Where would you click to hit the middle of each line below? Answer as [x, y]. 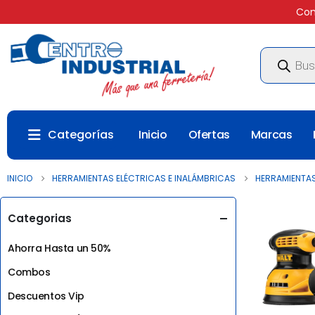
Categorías [81, 134]
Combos [29, 272]
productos [284, 71]
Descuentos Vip [46, 296]
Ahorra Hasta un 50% [60, 248]
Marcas [271, 135]
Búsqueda [283, 51]
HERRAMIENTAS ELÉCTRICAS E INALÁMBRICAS [144, 178]
